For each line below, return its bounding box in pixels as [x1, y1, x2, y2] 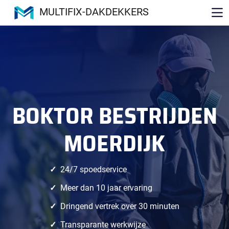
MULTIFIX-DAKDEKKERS [39, 6, 149, 18]
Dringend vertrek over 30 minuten [60, 201, 179, 211]
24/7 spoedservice [60, 165, 127, 174]
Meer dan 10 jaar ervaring [60, 183, 152, 193]
